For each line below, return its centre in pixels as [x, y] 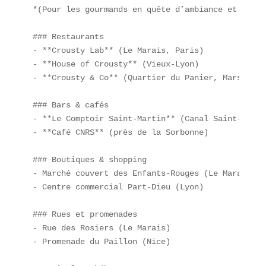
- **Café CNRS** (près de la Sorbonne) [125, 132]
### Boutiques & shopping [94, 159]
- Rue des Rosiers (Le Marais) [106, 228]
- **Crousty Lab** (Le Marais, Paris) [123, 50]
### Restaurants [73, 37]
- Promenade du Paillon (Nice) [106, 241]
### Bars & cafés [75, 105]
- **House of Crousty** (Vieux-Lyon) [120, 64]
